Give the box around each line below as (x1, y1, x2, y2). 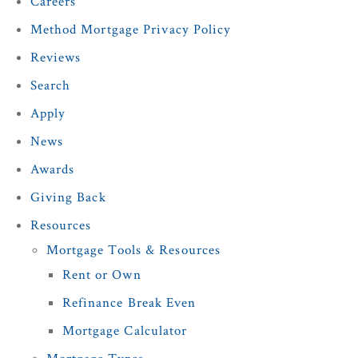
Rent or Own (62, 266, 141, 284)
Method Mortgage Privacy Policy (30, 21, 232, 39)
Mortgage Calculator (62, 322, 188, 340)
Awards (30, 161, 75, 179)
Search (30, 77, 71, 95)
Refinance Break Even (62, 294, 197, 312)
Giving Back (30, 189, 106, 207)
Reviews (30, 49, 82, 67)
